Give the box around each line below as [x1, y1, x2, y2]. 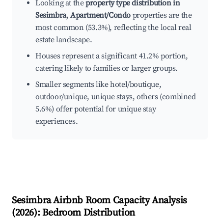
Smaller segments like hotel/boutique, [35, 80, 162, 90]
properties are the [131, 10, 192, 21]
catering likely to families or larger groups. [35, 63, 178, 74]
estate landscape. [35, 35, 92, 45]
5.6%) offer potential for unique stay [35, 104, 156, 114]
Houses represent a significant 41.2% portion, [35, 51, 189, 61]
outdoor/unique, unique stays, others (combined [35, 92, 196, 102]
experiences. [35, 116, 78, 127]
